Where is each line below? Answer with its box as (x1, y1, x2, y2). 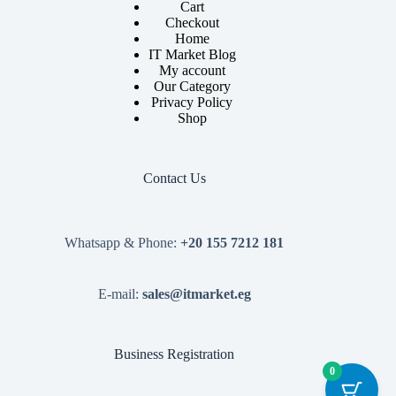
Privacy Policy (151, 95, 233, 110)
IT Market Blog (148, 47, 236, 63)
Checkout (164, 15, 219, 31)
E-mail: (97, 286, 142, 302)
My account (158, 63, 225, 79)
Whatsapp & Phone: (65, 235, 178, 251)
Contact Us (142, 171, 206, 187)
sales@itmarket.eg (141, 286, 251, 302)
